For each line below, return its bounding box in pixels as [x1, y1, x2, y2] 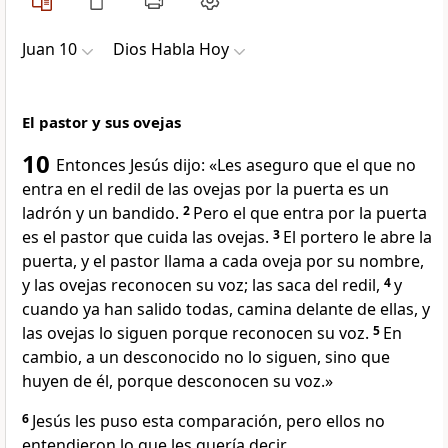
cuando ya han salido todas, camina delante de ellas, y [22, 298, 430, 321]
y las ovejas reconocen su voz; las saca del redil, [22, 274, 380, 297]
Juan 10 [22, 38, 77, 61]
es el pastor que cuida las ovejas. [22, 226, 269, 249]
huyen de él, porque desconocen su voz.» [22, 370, 333, 393]
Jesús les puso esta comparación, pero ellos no [32, 410, 385, 433]
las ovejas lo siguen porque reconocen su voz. [22, 322, 369, 345]
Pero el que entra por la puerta [193, 202, 427, 225]
